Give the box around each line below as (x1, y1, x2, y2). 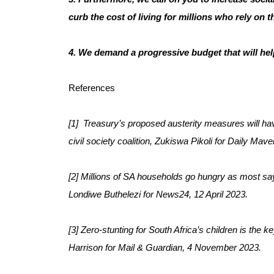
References (68, 83, 115, 93)
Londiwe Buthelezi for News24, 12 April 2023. (68, 189, 248, 199)
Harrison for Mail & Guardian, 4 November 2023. (68, 242, 261, 253)
